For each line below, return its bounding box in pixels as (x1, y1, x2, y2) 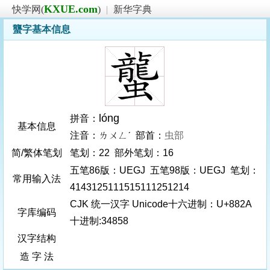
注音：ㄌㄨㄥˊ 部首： (70, 130, 165, 140)
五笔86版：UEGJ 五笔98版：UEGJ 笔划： (70, 165, 259, 175)
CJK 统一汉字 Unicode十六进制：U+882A (70, 199, 251, 209)
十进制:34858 (70, 216, 128, 226)
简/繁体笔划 (11, 148, 62, 158)
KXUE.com (44, 3, 98, 15)
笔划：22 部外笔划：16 (70, 148, 176, 158)
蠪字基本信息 (13, 24, 71, 34)
